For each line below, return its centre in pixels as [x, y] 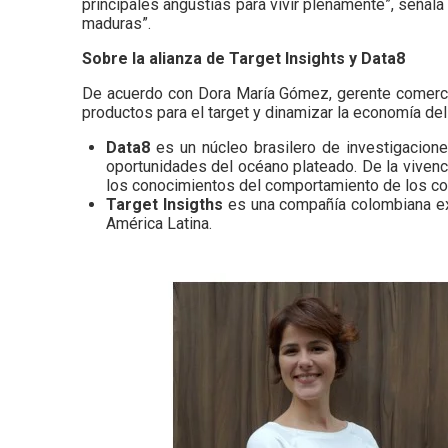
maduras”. [116, 23]
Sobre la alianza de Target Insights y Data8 [243, 58]
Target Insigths [164, 204]
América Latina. [159, 223]
